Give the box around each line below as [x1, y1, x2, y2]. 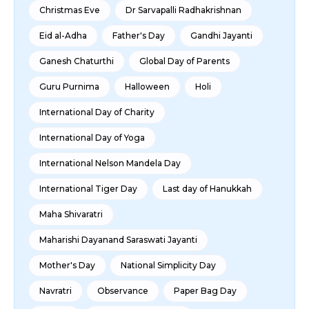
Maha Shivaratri [39, 208, 103, 219]
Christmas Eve [39, 4, 100, 15]
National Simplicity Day [121, 259, 216, 270]
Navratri [39, 285, 72, 296]
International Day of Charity [39, 106, 154, 117]
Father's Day [112, 30, 165, 41]
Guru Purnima [39, 81, 99, 92]
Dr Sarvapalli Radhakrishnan [126, 4, 241, 15]
